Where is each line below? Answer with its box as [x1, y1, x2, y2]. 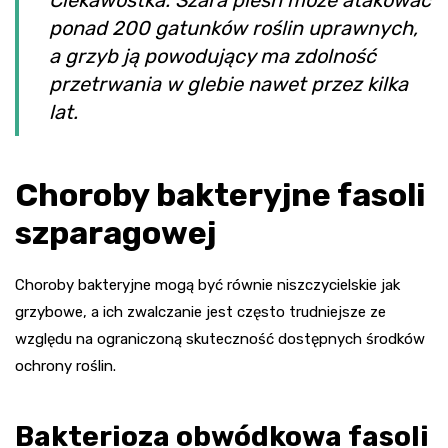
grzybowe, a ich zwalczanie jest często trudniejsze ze [15, 303, 386, 322]
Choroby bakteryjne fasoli [15, 176, 425, 215]
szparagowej [15, 214, 216, 253]
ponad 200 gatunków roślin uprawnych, [49, 16, 418, 41]
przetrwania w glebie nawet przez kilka [49, 72, 408, 97]
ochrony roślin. [15, 357, 116, 376]
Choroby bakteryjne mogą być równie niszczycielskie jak [15, 276, 400, 295]
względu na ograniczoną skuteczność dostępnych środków [15, 330, 425, 349]
